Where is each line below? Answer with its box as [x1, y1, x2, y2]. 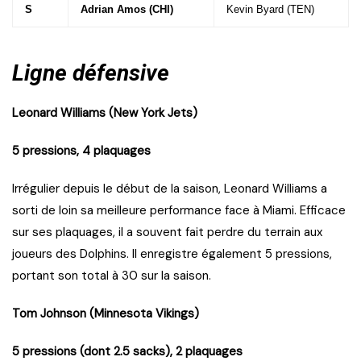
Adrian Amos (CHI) [81, 3, 173, 16]
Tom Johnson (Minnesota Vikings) [12, 305, 199, 322]
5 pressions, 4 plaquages [12, 143, 151, 160]
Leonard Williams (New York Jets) [12, 105, 197, 122]
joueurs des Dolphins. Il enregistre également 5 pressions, [12, 246, 332, 263]
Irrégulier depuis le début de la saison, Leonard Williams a [12, 180, 327, 197]
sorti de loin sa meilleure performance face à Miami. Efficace [12, 202, 346, 219]
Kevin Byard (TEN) [226, 3, 314, 16]
